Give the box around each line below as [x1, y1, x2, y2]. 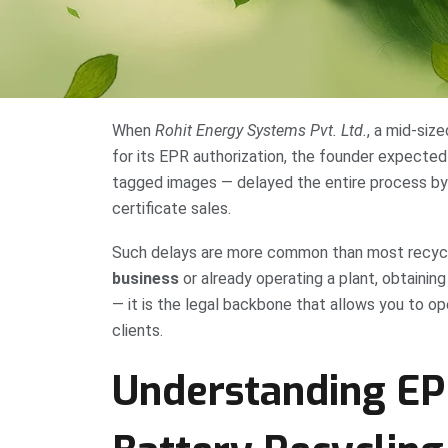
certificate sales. [112, 199, 231, 219]
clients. [112, 321, 163, 341]
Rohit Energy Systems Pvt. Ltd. [155, 121, 367, 141]
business [112, 269, 179, 289]
